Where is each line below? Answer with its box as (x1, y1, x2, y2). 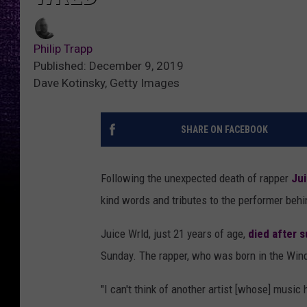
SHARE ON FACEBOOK (180, 124, 268, 136)
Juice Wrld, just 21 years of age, (101, 227, 248, 241)
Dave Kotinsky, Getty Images (34, 76, 180, 90)
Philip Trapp (34, 42, 93, 56)
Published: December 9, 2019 (34, 59, 184, 73)
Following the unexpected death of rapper (101, 171, 291, 186)
